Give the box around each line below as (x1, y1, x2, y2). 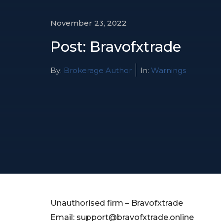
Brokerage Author (62, 65, 132, 75)
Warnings (151, 65, 186, 75)
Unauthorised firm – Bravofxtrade (50, 198, 183, 208)
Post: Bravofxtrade (50, 37, 181, 55)
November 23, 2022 (50, 18, 127, 28)
